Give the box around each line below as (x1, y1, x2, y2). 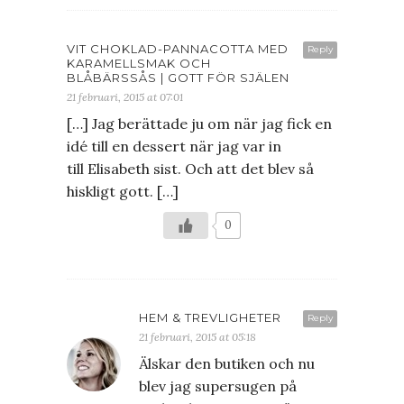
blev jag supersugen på (139, 377, 297, 396)
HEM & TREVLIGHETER (139, 310, 281, 326)
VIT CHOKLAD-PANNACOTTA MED (67, 41, 289, 57)
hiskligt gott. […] (67, 182, 179, 201)
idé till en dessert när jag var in (67, 137, 281, 156)
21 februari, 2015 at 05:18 (139, 330, 256, 344)
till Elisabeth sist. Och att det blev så (67, 160, 314, 179)
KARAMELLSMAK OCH (67, 56, 211, 71)
